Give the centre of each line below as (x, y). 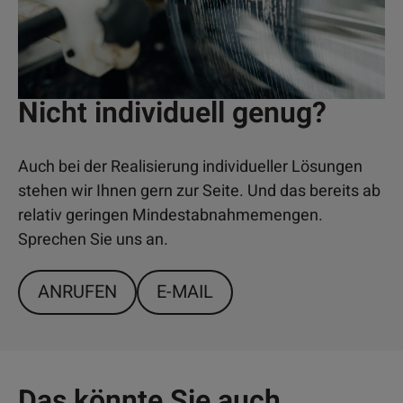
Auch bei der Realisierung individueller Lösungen (190, 167)
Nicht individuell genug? (172, 113)
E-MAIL (185, 292)
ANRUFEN (77, 292)
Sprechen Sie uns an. (93, 240)
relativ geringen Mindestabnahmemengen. (170, 216)
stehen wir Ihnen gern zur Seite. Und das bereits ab (199, 192)
